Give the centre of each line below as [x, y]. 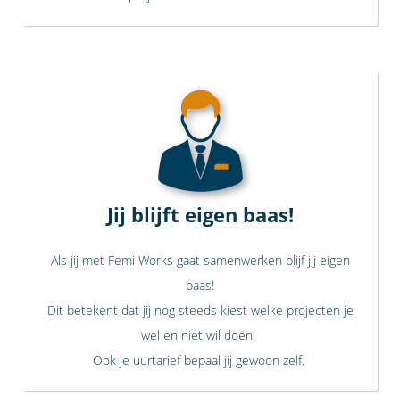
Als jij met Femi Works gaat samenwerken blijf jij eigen [200, 260]
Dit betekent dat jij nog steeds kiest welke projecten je [200, 310]
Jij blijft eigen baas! [200, 214]
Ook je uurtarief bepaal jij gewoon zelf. [200, 360]
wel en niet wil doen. [200, 335]
